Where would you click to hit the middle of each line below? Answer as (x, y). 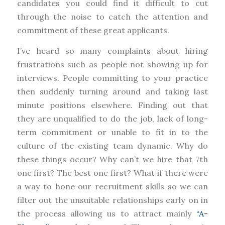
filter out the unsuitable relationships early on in (113, 200)
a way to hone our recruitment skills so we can (113, 186)
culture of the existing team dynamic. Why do (113, 145)
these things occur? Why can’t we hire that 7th (113, 159)
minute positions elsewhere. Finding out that (113, 105)
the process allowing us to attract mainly (107, 213)
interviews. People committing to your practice (113, 78)
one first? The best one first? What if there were (113, 173)
